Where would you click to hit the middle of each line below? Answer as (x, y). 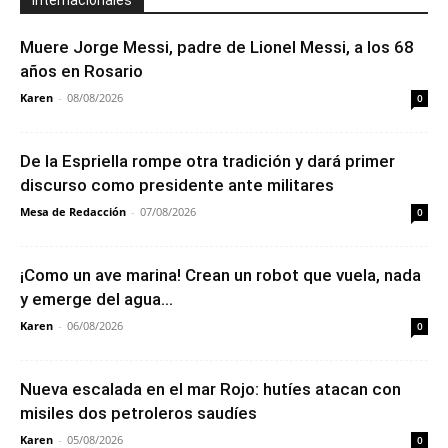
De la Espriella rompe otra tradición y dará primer (207, 160)
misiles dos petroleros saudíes (138, 412)
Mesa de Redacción (73, 211)
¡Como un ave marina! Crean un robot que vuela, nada (220, 274)
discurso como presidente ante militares (177, 184)
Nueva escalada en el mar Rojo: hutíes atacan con (210, 388)
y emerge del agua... (96, 298)
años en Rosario (81, 70)
